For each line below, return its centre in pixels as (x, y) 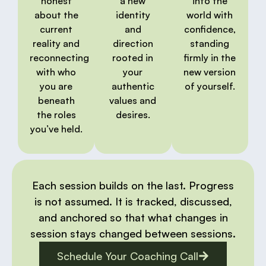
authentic (133, 86)
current (56, 29)
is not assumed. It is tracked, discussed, (133, 202)
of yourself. (210, 86)
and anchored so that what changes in (133, 218)
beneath (56, 101)
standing (210, 44)
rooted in (133, 58)
